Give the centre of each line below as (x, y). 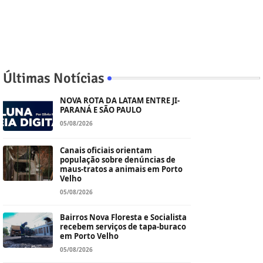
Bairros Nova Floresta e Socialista (123, 217)
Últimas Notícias (54, 78)
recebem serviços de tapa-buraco (123, 226)
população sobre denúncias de (118, 159)
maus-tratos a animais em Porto (121, 169)
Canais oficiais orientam (106, 150)
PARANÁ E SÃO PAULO (101, 109)
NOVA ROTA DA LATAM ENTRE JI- (120, 100)
